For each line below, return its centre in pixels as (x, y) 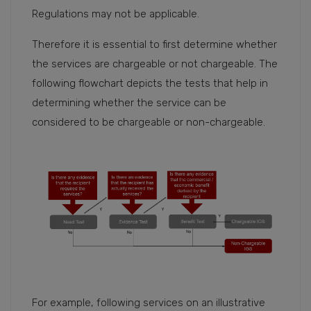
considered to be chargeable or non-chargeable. (149, 122)
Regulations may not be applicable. (118, 14)
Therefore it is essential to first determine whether (154, 44)
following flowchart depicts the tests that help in (150, 83)
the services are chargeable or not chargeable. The (155, 64)
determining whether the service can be (129, 102)
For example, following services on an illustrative (149, 303)
